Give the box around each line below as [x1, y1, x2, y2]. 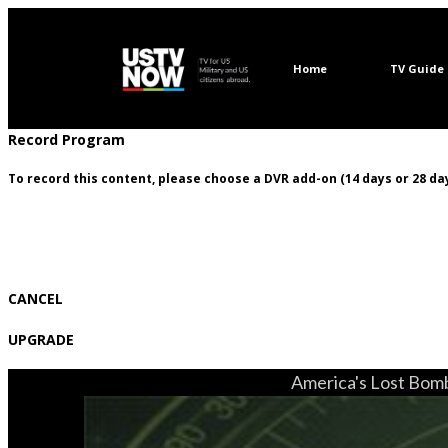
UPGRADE [8, 330, 74, 349]
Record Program [8, 130, 125, 149]
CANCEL [8, 289, 63, 308]
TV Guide [389, 61, 444, 76]
